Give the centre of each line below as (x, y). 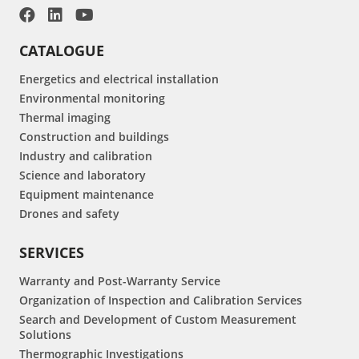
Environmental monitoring (92, 99)
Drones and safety (69, 214)
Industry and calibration (86, 156)
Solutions (45, 335)
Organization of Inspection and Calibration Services (161, 301)
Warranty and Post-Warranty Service (120, 281)
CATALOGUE (62, 51)
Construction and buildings (94, 137)
